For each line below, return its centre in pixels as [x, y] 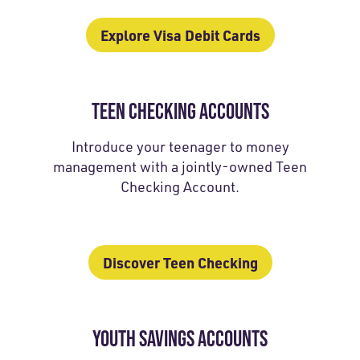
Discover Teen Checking [180, 262]
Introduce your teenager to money [180, 146]
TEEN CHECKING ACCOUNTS [180, 110]
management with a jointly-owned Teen [180, 166]
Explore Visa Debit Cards [180, 35]
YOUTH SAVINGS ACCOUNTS [180, 338]
